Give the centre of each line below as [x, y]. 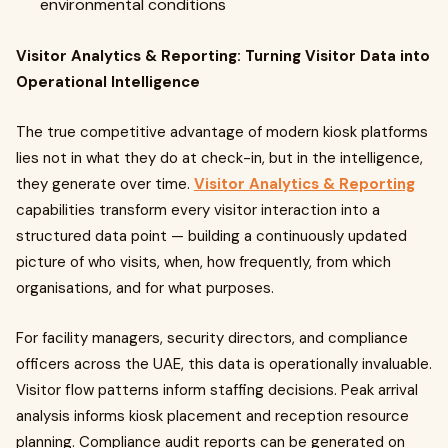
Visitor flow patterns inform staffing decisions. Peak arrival [217, 390]
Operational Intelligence [108, 82]
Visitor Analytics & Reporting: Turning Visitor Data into [223, 56]
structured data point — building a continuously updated [211, 236]
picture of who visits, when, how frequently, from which [203, 262]
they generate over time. [105, 184]
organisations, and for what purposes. [145, 288]
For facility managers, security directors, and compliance [212, 338]
